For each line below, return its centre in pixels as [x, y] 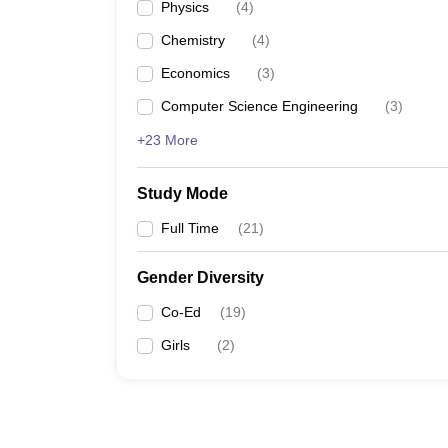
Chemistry [193, 40]
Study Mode [182, 193]
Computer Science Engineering [259, 106]
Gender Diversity [200, 277]
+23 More [167, 140]
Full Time [190, 228]
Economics [195, 73]
